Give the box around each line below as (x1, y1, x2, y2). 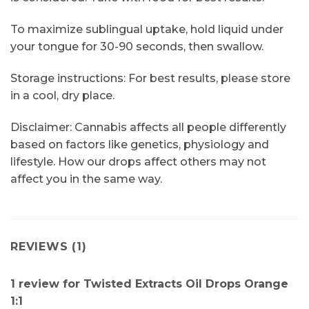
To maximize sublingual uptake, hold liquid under (10, 23, 283, 37)
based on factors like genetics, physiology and (10, 137, 269, 151)
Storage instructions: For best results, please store (10, 72, 290, 86)
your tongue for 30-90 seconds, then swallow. (10, 40, 263, 54)
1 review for (10, 277, 83, 290)
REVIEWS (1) (10, 239, 87, 253)
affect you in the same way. (10, 172, 162, 186)
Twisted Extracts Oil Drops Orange (83, 277, 288, 290)
